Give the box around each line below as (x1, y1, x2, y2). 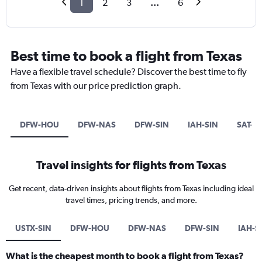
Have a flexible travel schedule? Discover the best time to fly (11, 66, 247, 78)
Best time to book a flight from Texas (11, 47, 242, 64)
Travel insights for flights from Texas (36, 158, 226, 172)
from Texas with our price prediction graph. (11, 80, 181, 92)
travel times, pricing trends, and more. (65, 195, 197, 205)
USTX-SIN (15, 223, 51, 233)
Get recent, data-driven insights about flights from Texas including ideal (8, 184, 254, 194)
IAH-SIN (188, 120, 218, 130)
